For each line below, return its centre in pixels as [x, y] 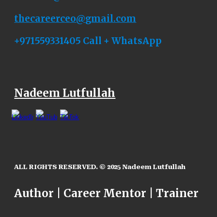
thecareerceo [45, 18]
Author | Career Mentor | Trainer [107, 194]
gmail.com [111, 18]
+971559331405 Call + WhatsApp [88, 41]
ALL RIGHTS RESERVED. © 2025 [68, 167]
